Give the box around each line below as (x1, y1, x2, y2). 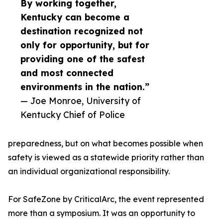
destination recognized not (20, 25, 143, 37)
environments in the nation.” (20, 81, 149, 93)
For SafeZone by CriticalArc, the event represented (8, 194, 204, 205)
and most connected (20, 67, 113, 79)
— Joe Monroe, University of (20, 95, 141, 107)
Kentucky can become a (20, 11, 129, 23)
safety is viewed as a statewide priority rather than (8, 152, 204, 163)
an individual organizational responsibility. (8, 166, 170, 177)
